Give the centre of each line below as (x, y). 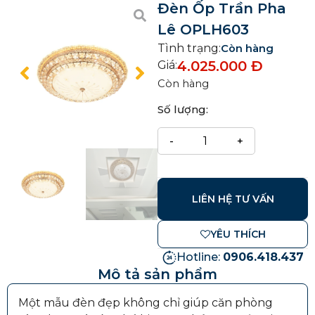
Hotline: (199, 257)
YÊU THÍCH (238, 234)
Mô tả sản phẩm (157, 274)
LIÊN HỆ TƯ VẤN (233, 199)
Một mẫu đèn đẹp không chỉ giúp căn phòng (146, 302)
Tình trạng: (189, 48)
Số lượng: (183, 110)
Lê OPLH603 (203, 30)
